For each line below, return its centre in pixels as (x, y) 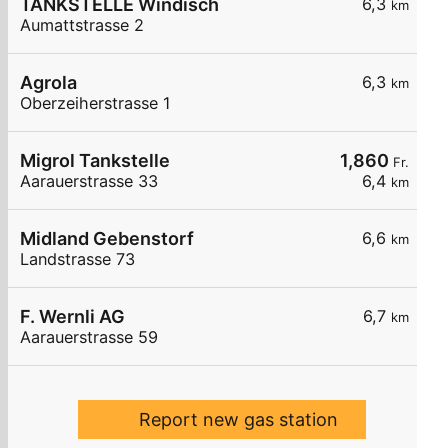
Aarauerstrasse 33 (89, 181)
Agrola (48, 83)
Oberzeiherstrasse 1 (95, 103)
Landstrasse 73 (77, 259)
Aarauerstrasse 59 (89, 337)
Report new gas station (238, 420)
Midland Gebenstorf (107, 239)
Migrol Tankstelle (95, 161)
